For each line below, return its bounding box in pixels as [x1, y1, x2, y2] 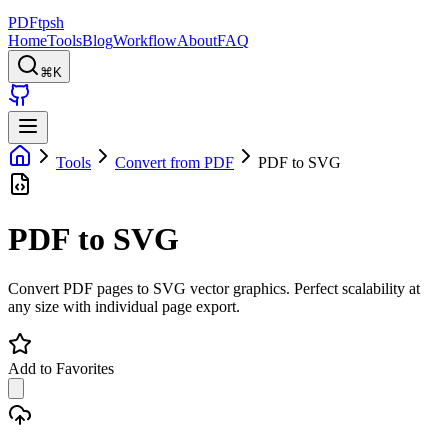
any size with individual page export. [8, 297, 240, 315]
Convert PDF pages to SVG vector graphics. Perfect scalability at [8, 279, 420, 297]
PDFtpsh [8, 14, 64, 31]
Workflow [113, 32, 177, 49]
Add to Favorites [8, 359, 114, 377]
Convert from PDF [115, 154, 234, 171]
